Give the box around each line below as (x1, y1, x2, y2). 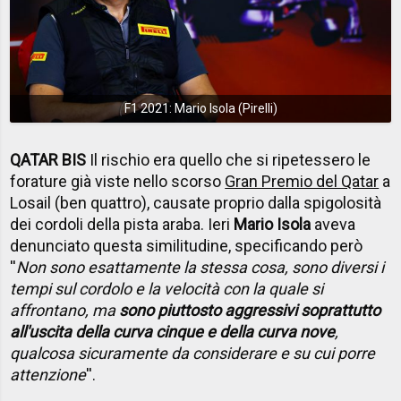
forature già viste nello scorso (10, 171, 226, 191)
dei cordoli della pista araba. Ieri (10, 214, 235, 234)
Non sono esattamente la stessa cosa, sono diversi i (16, 257, 385, 277)
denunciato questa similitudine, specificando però (10, 235, 363, 255)
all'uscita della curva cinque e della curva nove (10, 321, 336, 341)
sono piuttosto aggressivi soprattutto (119, 300, 381, 320)
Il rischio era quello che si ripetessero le (86, 149, 371, 169)
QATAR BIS (10, 149, 87, 169)
